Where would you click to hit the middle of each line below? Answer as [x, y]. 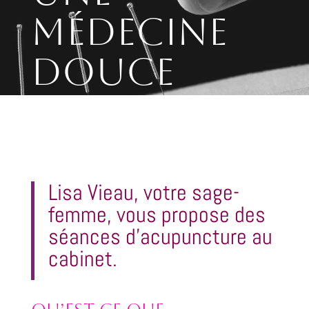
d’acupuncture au [199, 237]
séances [87, 237]
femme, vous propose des [157, 215]
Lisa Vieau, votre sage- [143, 192]
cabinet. [85, 259]
